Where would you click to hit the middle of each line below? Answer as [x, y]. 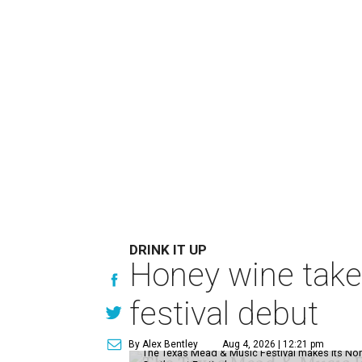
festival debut [224, 314]
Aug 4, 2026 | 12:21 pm [274, 344]
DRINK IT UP [168, 249]
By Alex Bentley [164, 344]
